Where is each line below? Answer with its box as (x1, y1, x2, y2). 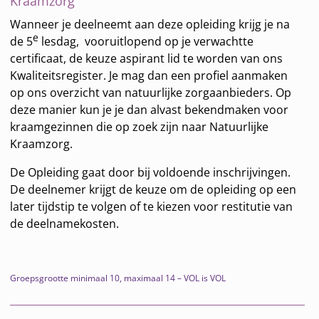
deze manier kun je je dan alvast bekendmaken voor (10, 102, 289, 118)
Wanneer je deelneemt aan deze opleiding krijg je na (10, 16, 291, 33)
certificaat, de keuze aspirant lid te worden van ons (10, 51, 283, 67)
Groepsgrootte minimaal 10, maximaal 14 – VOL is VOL (10, 271, 226, 284)
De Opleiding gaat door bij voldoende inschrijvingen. (10, 164, 291, 181)
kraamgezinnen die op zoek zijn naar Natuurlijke (10, 119, 269, 135)
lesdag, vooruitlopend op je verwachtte (38, 33, 254, 50)
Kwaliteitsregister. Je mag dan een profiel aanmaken (10, 68, 288, 84)
